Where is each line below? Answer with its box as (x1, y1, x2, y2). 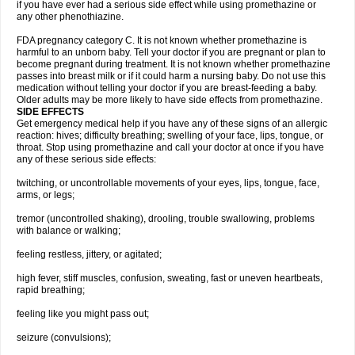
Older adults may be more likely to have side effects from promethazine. (17, 94, 323, 105)
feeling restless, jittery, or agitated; (17, 249, 162, 260)
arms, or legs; (17, 189, 74, 200)
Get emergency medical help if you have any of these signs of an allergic (17, 118, 327, 129)
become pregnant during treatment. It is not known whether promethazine (17, 59, 330, 70)
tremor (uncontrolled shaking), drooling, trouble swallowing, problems (17, 213, 315, 224)
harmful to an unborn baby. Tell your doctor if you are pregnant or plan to (17, 47, 326, 58)
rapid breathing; (17, 284, 85, 296)
